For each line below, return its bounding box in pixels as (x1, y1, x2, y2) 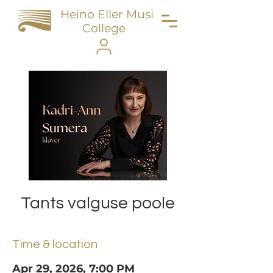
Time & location (12, 238, 97, 250)
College (82, 21, 126, 35)
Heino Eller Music (60, 7, 160, 21)
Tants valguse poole (20, 194, 175, 212)
